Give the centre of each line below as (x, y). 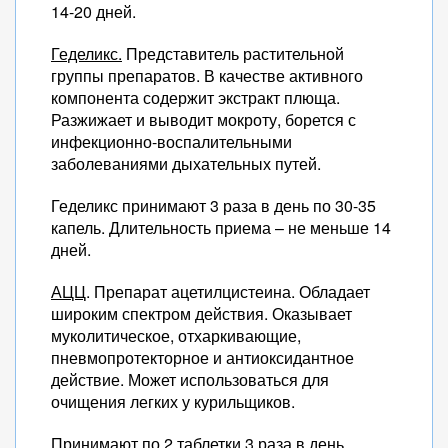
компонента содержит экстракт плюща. (195, 97)
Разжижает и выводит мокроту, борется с (203, 119)
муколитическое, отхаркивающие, (176, 335)
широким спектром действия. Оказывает (201, 313)
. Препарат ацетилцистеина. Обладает (228, 291)
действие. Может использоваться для (190, 379)
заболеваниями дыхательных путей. (186, 163)
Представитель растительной (233, 53)
